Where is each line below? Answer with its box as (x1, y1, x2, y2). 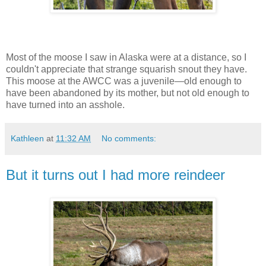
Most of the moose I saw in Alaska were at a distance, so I (6, 52, 246, 63)
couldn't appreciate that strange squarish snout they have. (6, 64, 247, 75)
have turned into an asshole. (6, 100, 125, 110)
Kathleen (11, 134, 44, 144)
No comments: (102, 134, 157, 144)
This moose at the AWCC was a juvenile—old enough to (6, 76, 242, 87)
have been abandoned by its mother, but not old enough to (6, 88, 249, 99)
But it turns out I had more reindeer (6, 167, 225, 183)
